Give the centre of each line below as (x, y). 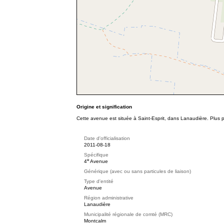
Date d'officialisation (107, 138)
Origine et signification (104, 107)
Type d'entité (99, 181)
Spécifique (96, 155)
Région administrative (109, 198)
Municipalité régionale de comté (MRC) (128, 214)
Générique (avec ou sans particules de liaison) (137, 171)
